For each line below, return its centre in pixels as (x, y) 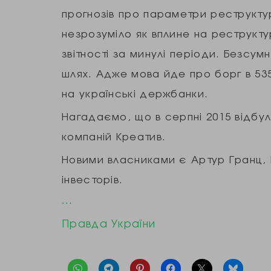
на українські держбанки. (135, 93)
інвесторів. (93, 179)
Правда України (109, 223)
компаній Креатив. (114, 136)
